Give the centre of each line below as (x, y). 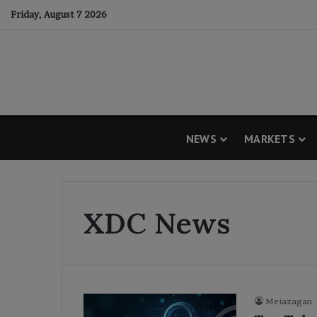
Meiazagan (289, 301)
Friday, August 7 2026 (59, 14)
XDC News (157, 223)
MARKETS (270, 139)
